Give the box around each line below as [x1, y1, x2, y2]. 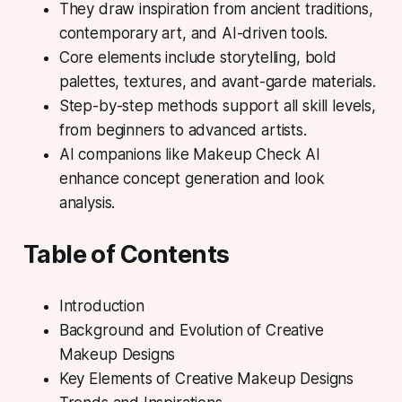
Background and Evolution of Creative [58, 321, 324, 340]
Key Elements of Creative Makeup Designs [58, 370, 354, 389]
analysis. [58, 194, 116, 213]
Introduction [58, 297, 144, 316]
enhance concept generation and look [58, 170, 325, 188]
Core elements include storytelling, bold [58, 48, 336, 67]
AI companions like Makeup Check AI [58, 145, 320, 164]
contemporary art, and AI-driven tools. [58, 24, 328, 43]
